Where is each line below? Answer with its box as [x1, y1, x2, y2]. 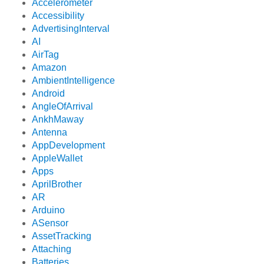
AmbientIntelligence [32, 75, 115, 86]
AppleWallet [32, 153, 83, 164]
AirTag [32, 49, 60, 60]
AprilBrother [32, 179, 82, 190]
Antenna [32, 127, 68, 138]
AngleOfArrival [32, 101, 94, 112]
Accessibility [32, 11, 85, 21]
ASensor [32, 218, 69, 229]
